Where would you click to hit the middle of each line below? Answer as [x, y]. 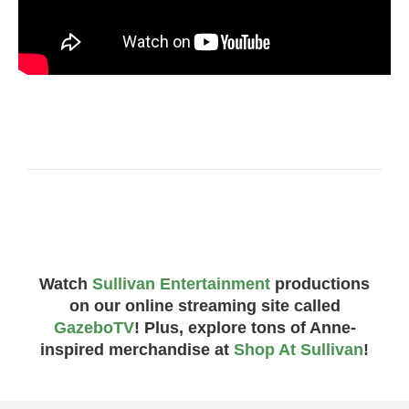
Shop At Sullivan [299, 350]
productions [320, 284]
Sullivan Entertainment [181, 284]
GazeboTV [94, 328]
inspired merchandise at [137, 350]
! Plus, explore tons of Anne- [245, 328]
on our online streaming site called [204, 306]
